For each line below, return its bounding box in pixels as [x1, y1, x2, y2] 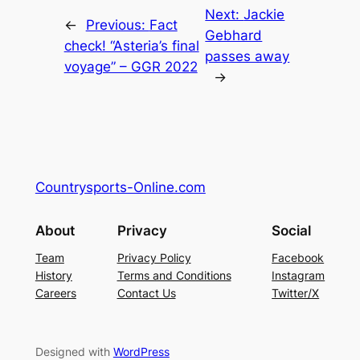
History [35, 268, 72, 283]
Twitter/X [272, 286, 320, 301]
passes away [205, 47, 290, 64]
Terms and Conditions [117, 268, 231, 283]
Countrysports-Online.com [35, 178, 206, 195]
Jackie [243, 6, 285, 22]
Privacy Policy [117, 251, 191, 265]
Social [272, 222, 312, 239]
